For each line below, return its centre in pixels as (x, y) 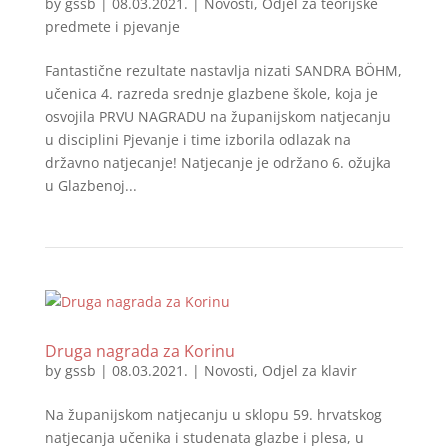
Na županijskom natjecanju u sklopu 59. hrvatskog (213, 414)
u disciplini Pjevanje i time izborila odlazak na (197, 139)
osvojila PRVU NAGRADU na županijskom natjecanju (217, 116)
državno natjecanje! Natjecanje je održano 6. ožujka (217, 162)
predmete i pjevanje (112, 26)
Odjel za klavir (309, 370)
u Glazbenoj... (90, 185)
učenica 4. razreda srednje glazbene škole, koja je (211, 93)
